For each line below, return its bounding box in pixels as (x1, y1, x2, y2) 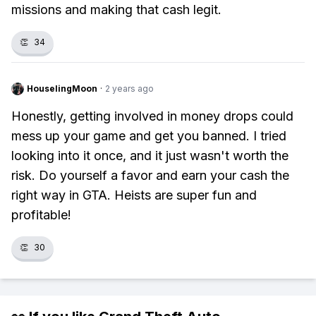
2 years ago (105, 83, 154, 94)
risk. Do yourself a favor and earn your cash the (11, 168, 289, 183)
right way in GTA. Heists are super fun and (11, 188, 257, 202)
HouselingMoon (27, 83, 97, 94)
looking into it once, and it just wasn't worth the (11, 148, 288, 163)
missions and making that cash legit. (11, 2, 221, 17)
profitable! (11, 207, 71, 222)
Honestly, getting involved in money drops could (11, 109, 293, 123)
